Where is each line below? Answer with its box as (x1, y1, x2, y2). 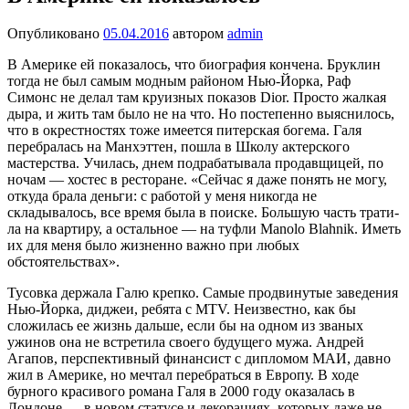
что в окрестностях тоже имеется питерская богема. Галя (7, 122, 362, 139)
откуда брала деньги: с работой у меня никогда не (7, 188, 317, 204)
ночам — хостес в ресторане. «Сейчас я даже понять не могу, (7, 172, 387, 188)
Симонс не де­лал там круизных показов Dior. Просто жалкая (7, 89, 386, 106)
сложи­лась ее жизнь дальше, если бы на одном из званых (7, 318, 363, 334)
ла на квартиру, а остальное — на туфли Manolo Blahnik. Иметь (7, 221, 401, 237)
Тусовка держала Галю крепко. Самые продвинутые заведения (7, 285, 398, 301)
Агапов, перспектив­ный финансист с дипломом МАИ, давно (7, 351, 391, 367)
